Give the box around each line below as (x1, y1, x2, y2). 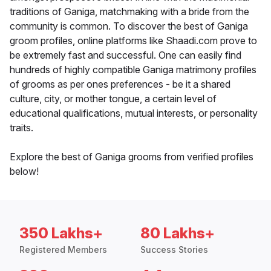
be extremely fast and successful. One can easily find (10, 49, 241, 62)
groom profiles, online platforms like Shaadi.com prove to (10, 34, 257, 47)
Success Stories (140, 244, 208, 255)
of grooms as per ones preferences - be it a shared (10, 78, 230, 91)
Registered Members (19, 244, 107, 255)
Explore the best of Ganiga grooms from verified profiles (10, 151, 253, 163)
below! (10, 165, 39, 178)
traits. (10, 122, 33, 134)
